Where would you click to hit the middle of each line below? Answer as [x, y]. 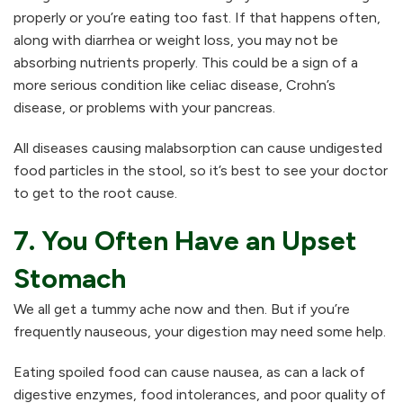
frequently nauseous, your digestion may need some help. [200, 332]
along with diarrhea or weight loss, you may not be [176, 40]
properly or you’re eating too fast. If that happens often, [197, 18]
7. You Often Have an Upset [185, 241]
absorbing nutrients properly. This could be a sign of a [186, 63]
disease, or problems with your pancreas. [144, 108]
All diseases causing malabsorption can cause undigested [198, 148]
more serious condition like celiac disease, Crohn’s [175, 85]
